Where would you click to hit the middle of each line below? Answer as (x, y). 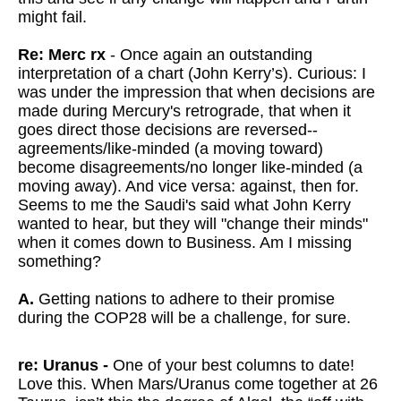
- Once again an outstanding (209, 55)
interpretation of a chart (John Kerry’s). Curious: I (192, 73)
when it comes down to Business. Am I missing (185, 243)
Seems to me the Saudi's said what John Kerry (184, 205)
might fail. (52, 17)
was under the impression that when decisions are (196, 92)
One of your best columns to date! (231, 365)
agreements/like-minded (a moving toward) (171, 149)
